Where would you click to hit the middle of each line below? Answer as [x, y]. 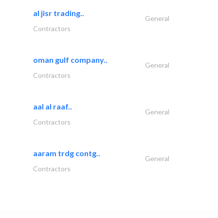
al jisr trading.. [59, 13]
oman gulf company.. [70, 59]
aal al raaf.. [53, 106]
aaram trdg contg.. [67, 153]
